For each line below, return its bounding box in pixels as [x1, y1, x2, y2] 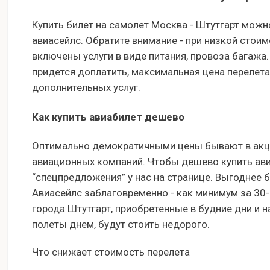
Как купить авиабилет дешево [32, 110, 184, 123]
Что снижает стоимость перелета [32, 246, 190, 259]
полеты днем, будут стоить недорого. [32, 218, 210, 231]
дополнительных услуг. [32, 81, 140, 93]
